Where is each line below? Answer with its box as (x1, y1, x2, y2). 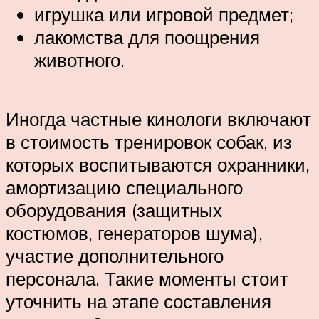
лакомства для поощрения (34, 25, 260, 48)
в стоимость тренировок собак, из (6, 130, 292, 154)
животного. (34, 48, 125, 71)
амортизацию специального (6, 176, 243, 199)
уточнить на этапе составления (6, 290, 271, 313)
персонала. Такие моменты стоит (6, 267, 288, 291)
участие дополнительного (6, 244, 224, 268)
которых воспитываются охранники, (6, 153, 310, 177)
